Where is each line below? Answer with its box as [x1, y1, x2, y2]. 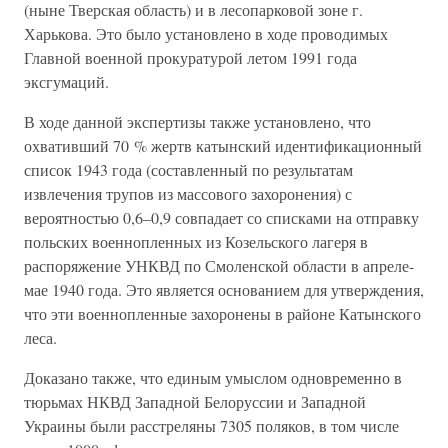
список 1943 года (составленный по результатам [24, 159, 353, 180]
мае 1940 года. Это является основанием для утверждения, [24, 279, 424, 300]
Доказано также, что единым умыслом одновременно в [24, 367, 402, 388]
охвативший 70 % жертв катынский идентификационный [24, 135, 422, 156]
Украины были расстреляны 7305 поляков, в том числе [24, 415, 399, 436]
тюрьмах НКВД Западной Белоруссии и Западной [24, 391, 366, 412]
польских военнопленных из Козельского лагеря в [24, 231, 368, 252]
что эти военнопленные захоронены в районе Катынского [24, 303, 421, 324]
